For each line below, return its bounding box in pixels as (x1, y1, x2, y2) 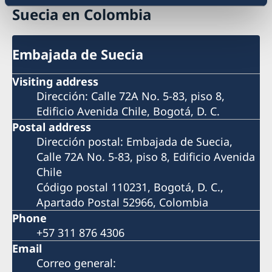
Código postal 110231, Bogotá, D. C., (36, 179, 223, 194)
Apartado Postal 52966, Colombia (36, 194, 208, 209)
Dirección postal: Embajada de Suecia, (36, 134, 233, 149)
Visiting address (12, 73, 98, 89)
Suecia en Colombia (12, 4, 151, 25)
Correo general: (36, 255, 116, 270)
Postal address (12, 119, 91, 134)
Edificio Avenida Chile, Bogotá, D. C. (36, 103, 220, 118)
